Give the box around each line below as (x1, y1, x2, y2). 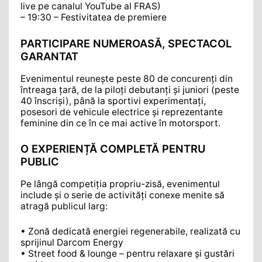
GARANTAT (20, 49, 78, 63)
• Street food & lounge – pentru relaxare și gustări (20, 247, 235, 259)
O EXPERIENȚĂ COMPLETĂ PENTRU (20, 142, 205, 156)
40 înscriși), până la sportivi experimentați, (20, 95, 206, 106)
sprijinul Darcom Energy (20, 236, 123, 248)
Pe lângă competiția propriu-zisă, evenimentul (20, 178, 220, 190)
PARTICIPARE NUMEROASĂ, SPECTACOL (20, 36, 232, 50)
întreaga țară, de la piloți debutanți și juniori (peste (20, 84, 239, 95)
